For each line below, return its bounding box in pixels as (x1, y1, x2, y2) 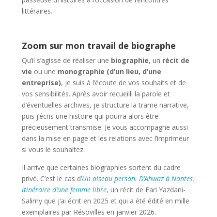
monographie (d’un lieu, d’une (57, 67, 161, 76)
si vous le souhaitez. (21, 145, 85, 154)
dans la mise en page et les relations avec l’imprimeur (21, 134, 189, 143)
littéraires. (21, 6, 52, 15)
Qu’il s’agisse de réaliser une (21, 56, 111, 65)
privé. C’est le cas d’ (21, 174, 82, 183)
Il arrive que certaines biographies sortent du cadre (21, 163, 181, 172)
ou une (31, 67, 58, 76)
